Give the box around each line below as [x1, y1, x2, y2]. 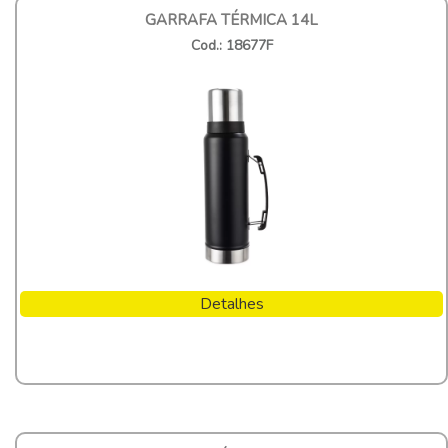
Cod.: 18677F [190, 35, 273, 55]
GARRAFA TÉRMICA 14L [145, 9, 318, 30]
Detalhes [199, 292, 264, 315]
